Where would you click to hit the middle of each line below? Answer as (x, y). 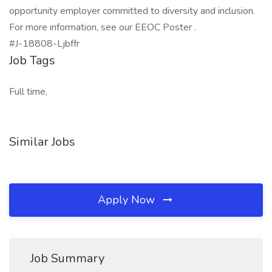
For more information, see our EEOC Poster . (103, 27)
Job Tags (32, 60)
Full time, (28, 92)
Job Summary (67, 258)
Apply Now (128, 200)
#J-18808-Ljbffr (44, 44)
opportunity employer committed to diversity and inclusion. (132, 11)
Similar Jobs (42, 142)
